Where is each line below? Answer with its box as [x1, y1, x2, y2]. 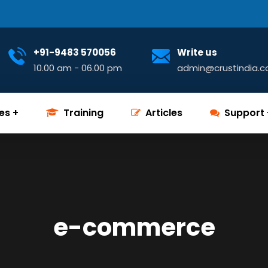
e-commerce [53, 211, 215, 244]
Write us [177, 46, 217, 59]
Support [224, 106, 264, 120]
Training [63, 106, 103, 120]
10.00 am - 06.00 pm [33, 62, 122, 74]
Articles [145, 106, 182, 120]
